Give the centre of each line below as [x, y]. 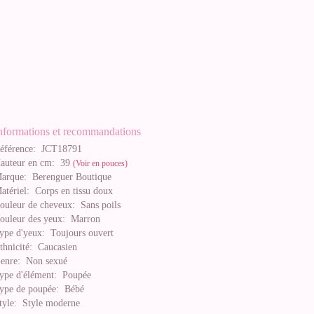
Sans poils [98, 205]
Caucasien [55, 247]
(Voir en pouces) [100, 163]
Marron [83, 219]
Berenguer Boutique [69, 177]
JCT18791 [59, 149]
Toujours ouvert [79, 233]
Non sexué [44, 261]
